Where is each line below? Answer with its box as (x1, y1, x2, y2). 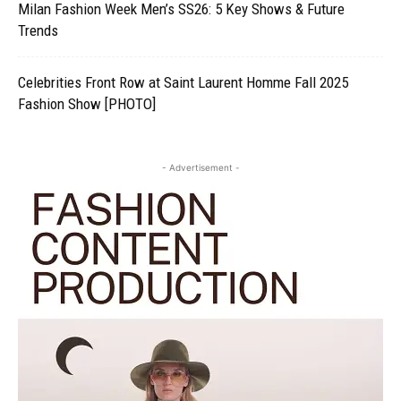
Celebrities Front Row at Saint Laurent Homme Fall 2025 (18, 73, 348, 91)
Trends (18, 21, 58, 39)
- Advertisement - (161, 162, 240, 173)
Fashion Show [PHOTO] (18, 95, 156, 113)
